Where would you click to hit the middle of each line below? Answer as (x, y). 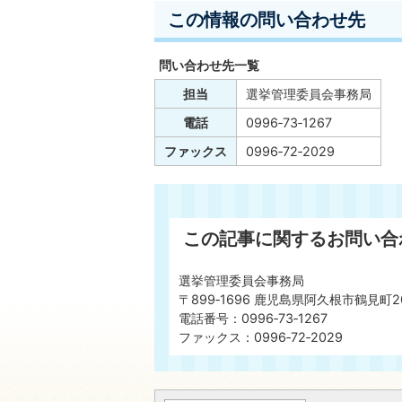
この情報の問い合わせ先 (267, 19)
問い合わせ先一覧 (209, 65)
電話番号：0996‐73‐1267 (253, 318)
